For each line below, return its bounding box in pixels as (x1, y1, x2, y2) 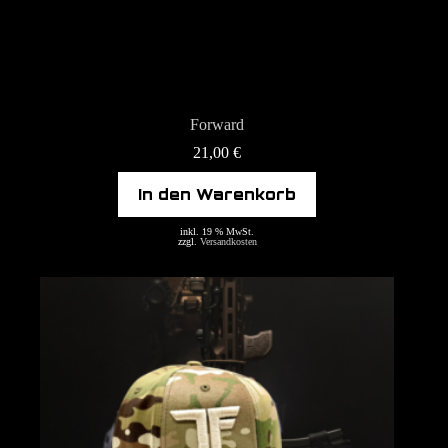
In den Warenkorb (138, 185, 297, 205)
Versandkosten (199, 236, 257, 248)
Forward (190, 116, 245, 134)
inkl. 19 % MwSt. (180, 226, 255, 238)
